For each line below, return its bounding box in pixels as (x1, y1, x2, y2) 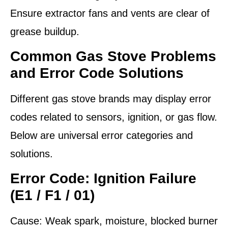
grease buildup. (10, 25, 79, 37)
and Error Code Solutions (10, 65, 184, 81)
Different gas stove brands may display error (10, 93, 211, 104)
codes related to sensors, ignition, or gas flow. (10, 111, 217, 123)
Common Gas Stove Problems (10, 48, 216, 64)
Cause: (10, 215, 42, 227)
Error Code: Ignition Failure (10, 170, 196, 187)
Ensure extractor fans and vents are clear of (10, 7, 210, 19)
